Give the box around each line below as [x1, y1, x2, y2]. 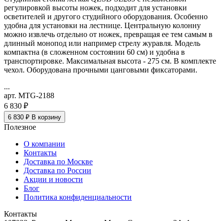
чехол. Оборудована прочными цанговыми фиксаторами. [4, 66, 197, 74]
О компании [24, 140, 65, 148]
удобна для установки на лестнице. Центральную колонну [4, 21, 201, 30]
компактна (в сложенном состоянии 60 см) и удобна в [4, 48, 185, 57]
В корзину [30, 113, 61, 121]
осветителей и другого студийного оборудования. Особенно [4, 12, 208, 21]
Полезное [4, 123, 36, 132]
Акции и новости [24, 175, 83, 184]
